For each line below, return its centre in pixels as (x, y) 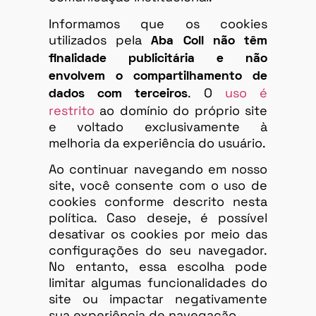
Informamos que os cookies (158, 23)
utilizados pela (100, 39)
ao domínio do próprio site (181, 110)
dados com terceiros (119, 94)
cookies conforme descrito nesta (158, 202)
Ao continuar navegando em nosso (158, 169)
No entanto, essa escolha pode (158, 267)
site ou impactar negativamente (158, 299)
